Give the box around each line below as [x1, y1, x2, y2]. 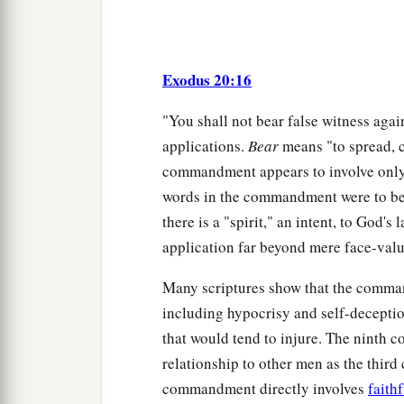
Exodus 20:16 [162, 69, 252, 92]
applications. [162, 135, 248, 157]
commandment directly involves [162, 378, 368, 399]
